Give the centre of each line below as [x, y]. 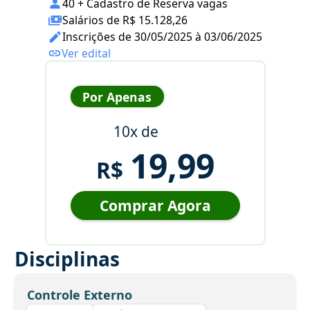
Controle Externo [79, 294]
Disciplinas [67, 259]
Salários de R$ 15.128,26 [125, 20]
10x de [136, 132]
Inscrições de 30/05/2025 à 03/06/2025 [162, 37]
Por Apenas [117, 97]
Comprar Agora [155, 206]
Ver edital [86, 54]
